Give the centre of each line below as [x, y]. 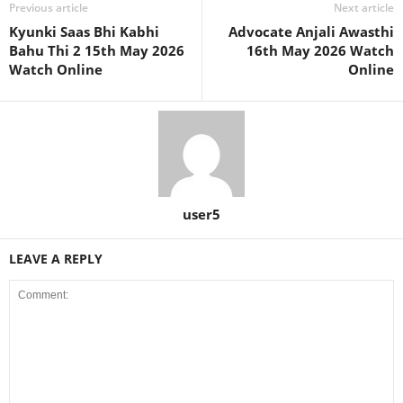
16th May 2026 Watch [320, 50]
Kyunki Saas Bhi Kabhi [84, 31]
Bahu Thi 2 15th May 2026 [97, 50]
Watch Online [56, 69]
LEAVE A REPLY [56, 259]
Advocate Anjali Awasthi [311, 31]
